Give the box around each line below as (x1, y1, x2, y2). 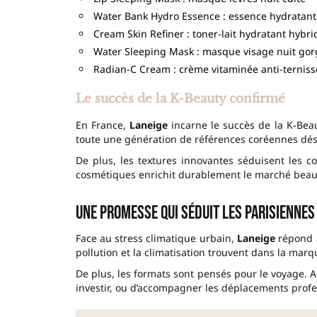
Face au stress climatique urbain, (75, 231, 237, 245)
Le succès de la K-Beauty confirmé (75, 91, 285, 106)
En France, (75, 117, 129, 132)
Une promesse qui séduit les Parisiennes (75, 202, 315, 224)
